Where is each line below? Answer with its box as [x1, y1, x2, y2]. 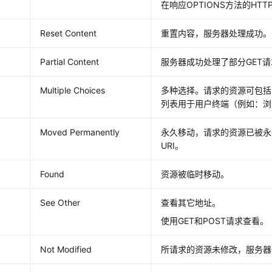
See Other [40, 197, 81, 208]
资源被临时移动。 [161, 169, 229, 179]
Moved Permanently [40, 127, 120, 137]
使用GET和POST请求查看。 [161, 216, 269, 226]
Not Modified [40, 244, 92, 254]
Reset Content [40, 28, 97, 38]
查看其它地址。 [161, 197, 221, 208]
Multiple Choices [40, 85, 106, 95]
